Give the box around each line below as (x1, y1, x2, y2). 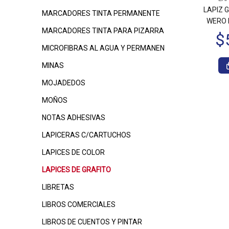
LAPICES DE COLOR (42, 148, 105, 156)
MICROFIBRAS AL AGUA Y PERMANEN (42, 44, 165, 52)
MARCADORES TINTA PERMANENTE (42, 9, 160, 17)
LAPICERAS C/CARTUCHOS (42, 131, 131, 139)
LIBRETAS (42, 183, 74, 191)
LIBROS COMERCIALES (42, 200, 116, 209)
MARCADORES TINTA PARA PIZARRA (42, 27, 164, 35)
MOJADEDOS (42, 79, 85, 87)
